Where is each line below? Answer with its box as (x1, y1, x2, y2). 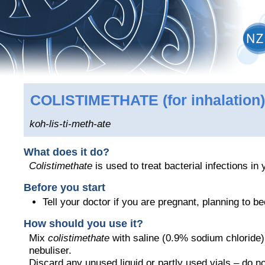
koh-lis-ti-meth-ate (30, 118, 111, 130)
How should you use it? (24, 217, 143, 230)
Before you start (24, 182, 105, 194)
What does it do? (24, 146, 109, 158)
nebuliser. (29, 244, 72, 256)
